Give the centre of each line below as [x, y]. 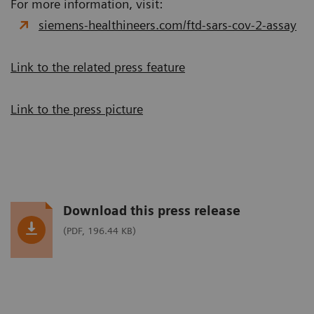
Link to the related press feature [98, 67]
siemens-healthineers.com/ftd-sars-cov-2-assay [168, 25]
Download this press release [152, 210]
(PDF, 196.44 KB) [100, 230]
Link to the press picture [77, 109]
